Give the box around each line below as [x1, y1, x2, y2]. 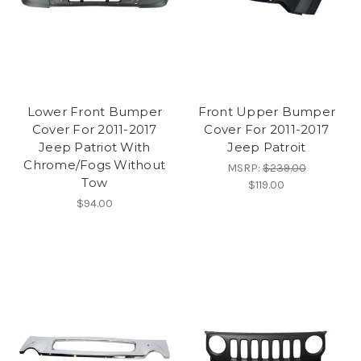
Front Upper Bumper [197, 104, 335, 120]
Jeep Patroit [227, 139, 306, 156]
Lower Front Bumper [27, 104, 162, 120]
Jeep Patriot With [39, 139, 151, 156]
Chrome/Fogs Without [23, 157, 166, 173]
